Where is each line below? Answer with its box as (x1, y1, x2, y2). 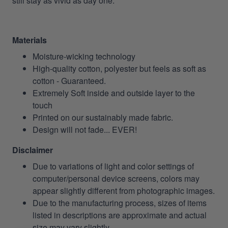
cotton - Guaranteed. (33, 74, 106, 87)
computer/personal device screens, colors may (33, 172, 199, 184)
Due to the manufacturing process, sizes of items (33, 196, 207, 209)
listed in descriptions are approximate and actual (33, 209, 207, 221)
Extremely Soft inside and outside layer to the (33, 87, 195, 99)
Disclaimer (12, 144, 53, 156)
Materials (12, 34, 47, 46)
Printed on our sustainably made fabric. (33, 111, 173, 123)
